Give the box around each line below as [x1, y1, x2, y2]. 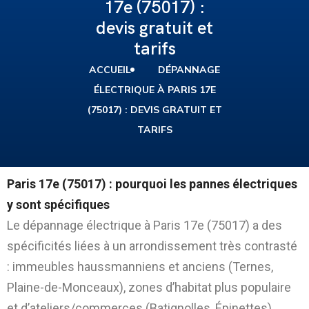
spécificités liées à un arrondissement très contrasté [7, 238, 297, 253]
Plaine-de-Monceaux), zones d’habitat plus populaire [7, 279, 291, 295]
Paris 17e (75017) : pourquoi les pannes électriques [7, 176, 297, 191]
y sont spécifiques [7, 197, 110, 212]
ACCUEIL [89, 63, 131, 76]
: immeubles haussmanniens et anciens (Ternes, [7, 259, 273, 274]
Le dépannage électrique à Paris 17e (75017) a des [7, 217, 282, 232]
